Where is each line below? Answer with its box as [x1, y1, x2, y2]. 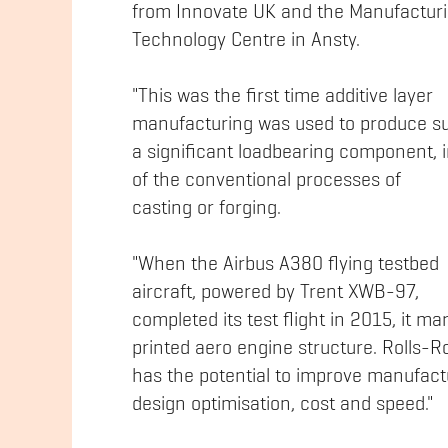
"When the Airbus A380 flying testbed [132, 255, 439, 275]
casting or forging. [132, 199, 281, 219]
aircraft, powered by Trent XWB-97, [132, 283, 419, 303]
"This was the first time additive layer [132, 87, 433, 107]
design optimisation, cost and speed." [132, 395, 433, 415]
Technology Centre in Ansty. [132, 31, 360, 51]
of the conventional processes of [132, 171, 401, 191]
